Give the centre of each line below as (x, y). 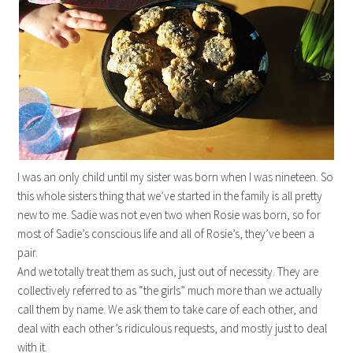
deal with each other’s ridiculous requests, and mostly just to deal (173, 328)
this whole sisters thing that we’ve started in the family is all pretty (170, 196)
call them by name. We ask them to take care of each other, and (168, 309)
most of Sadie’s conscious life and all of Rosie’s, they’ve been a (166, 234)
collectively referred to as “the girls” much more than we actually (170, 290)
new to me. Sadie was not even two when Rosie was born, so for (169, 215)
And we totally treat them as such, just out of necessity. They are (168, 271)
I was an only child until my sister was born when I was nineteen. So (176, 177)
